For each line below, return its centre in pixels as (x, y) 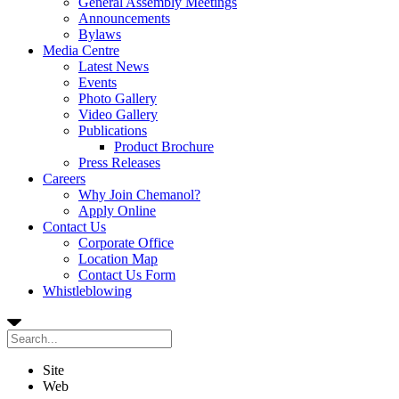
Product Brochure (164, 147)
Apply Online (117, 211)
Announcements (124, 18)
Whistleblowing (87, 291)
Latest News (114, 66)
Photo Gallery (118, 98)
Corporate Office (126, 243)
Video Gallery (118, 114)
